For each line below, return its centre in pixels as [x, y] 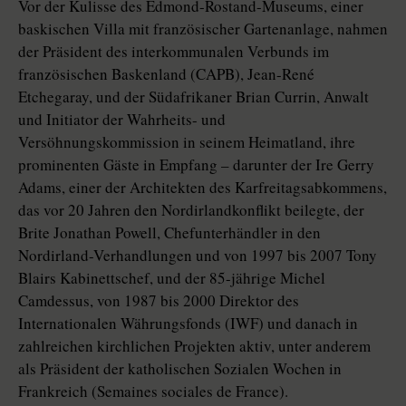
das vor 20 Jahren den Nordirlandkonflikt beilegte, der [191, 210]
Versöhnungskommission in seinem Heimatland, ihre [187, 142]
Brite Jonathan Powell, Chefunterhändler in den [169, 232]
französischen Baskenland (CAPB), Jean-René [166, 74]
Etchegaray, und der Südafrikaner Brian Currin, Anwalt [193, 97]
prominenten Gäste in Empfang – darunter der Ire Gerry [196, 164]
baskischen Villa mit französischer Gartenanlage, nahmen [203, 29]
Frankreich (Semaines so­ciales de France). [153, 391]
